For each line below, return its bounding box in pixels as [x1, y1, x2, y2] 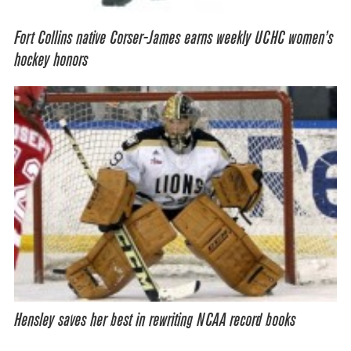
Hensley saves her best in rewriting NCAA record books [14, 311, 295, 331]
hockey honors [14, 50, 88, 70]
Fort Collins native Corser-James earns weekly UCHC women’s [14, 28, 333, 48]
